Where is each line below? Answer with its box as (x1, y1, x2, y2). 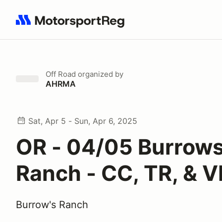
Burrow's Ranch (16, 199, 88, 211)
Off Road (46, 69, 76, 79)
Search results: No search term (15, 20, 131, 30)
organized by (76, 69, 123, 79)
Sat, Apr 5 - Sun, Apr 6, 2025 (28, 116, 137, 126)
